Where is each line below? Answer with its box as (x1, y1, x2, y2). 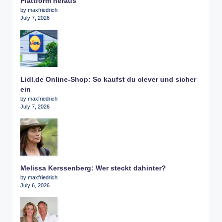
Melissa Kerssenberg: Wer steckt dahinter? (20, 165, 166, 172)
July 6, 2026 (20, 182, 50, 189)
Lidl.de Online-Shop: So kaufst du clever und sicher (20, 76, 196, 84)
